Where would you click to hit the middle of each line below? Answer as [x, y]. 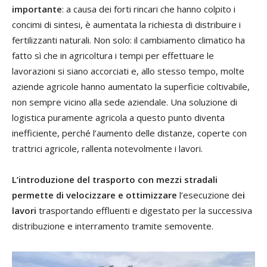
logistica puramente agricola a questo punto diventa [118, 117]
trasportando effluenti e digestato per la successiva [144, 210]
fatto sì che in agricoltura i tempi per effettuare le [113, 55]
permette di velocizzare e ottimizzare [94, 195]
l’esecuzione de [210, 195]
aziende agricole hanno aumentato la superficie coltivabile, [131, 86]
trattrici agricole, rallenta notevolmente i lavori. [107, 148]
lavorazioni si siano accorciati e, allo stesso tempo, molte [128, 71]
